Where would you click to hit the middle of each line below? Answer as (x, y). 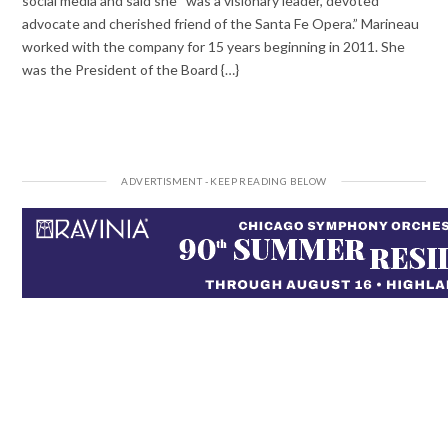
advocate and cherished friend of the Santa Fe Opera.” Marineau (221, 23)
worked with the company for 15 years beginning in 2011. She (214, 46)
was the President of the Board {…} (131, 69)
